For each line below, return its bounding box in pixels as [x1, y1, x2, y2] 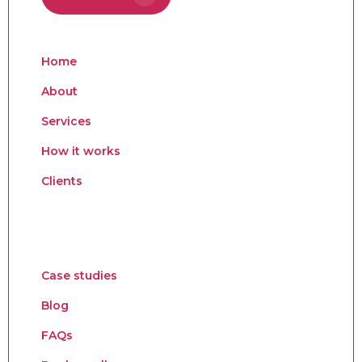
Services [41, 113, 91, 128]
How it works [41, 143, 120, 158]
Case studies [41, 267, 117, 283]
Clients [41, 173, 82, 188]
